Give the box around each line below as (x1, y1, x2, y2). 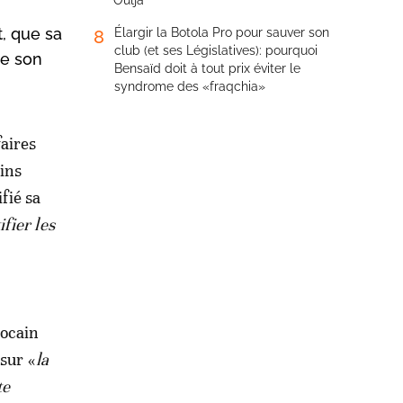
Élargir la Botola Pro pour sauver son (114, 25, 329, 40)
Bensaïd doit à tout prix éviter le (114, 61, 300, 76)
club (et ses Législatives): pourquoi (114, 43, 318, 58)
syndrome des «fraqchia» (114, 79, 265, 94)
